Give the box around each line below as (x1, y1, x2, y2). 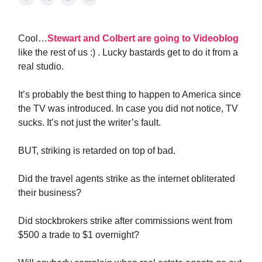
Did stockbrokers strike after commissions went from (18, 216, 232, 226)
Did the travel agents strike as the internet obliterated (18, 174, 235, 184)
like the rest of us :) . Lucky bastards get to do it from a (18, 47, 238, 57)
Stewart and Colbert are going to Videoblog (47, 33, 239, 43)
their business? (18, 188, 81, 198)
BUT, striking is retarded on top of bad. (18, 146, 175, 156)
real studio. (18, 61, 64, 71)
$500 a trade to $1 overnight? (18, 230, 139, 240)
